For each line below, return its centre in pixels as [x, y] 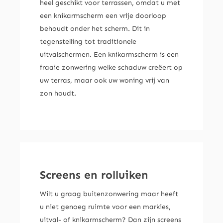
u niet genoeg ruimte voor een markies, [105, 207]
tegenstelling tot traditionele [88, 42]
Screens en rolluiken [94, 175]
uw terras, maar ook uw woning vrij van [104, 81]
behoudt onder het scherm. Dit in [95, 29]
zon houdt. [58, 94]
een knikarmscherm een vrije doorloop [103, 16]
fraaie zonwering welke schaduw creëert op [111, 68]
